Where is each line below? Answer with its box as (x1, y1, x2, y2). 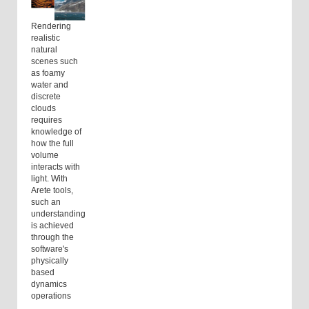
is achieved (31, 221, 74, 231)
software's (31, 244, 68, 255)
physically (31, 256, 68, 266)
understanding (31, 209, 86, 219)
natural (31, 45, 57, 55)
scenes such (31, 57, 78, 67)
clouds (31, 103, 56, 114)
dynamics (31, 279, 67, 290)
